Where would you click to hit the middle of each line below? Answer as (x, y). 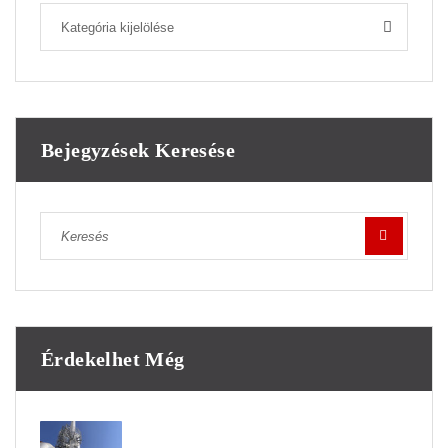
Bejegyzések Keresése (138, 150)
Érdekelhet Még (113, 359)
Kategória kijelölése (117, 28)
